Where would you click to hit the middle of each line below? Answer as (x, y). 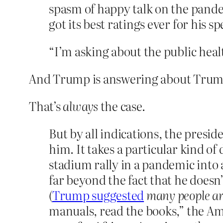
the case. (121, 106)
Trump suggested (98, 195)
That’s (46, 106)
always (80, 106)
